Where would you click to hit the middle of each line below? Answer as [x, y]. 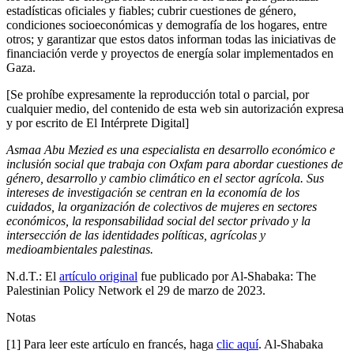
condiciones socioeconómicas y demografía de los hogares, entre [167, 24]
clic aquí [237, 344]
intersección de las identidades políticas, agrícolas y [136, 235]
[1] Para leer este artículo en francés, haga [111, 344]
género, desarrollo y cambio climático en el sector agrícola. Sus [165, 178]
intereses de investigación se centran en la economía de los [153, 192]
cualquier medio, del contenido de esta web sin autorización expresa [175, 108]
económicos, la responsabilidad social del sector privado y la [158, 220]
